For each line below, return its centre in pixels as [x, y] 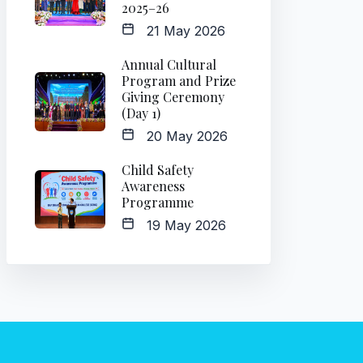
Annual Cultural [169, 65]
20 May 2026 [181, 137]
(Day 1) [141, 113]
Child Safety [158, 170]
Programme [158, 203]
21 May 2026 [180, 30]
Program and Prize [179, 81]
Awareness [153, 186]
